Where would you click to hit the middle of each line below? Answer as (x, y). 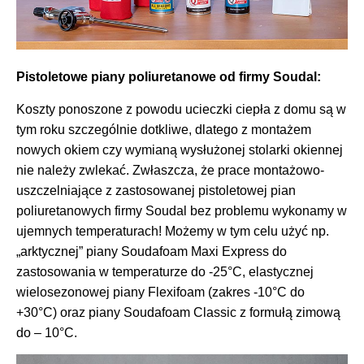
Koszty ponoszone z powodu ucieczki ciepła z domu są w (181, 109)
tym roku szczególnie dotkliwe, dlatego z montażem (164, 129)
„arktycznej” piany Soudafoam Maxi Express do (152, 251)
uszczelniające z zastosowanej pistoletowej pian (156, 190)
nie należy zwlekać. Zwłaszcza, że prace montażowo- (170, 170)
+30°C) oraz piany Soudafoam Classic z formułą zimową (178, 312)
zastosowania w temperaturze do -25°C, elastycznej (165, 271)
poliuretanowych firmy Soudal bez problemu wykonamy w (182, 210)
